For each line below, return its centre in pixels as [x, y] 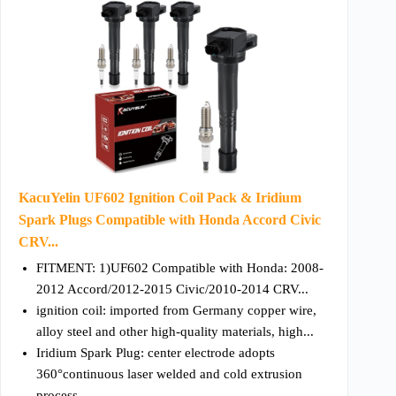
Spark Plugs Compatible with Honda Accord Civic [170, 220]
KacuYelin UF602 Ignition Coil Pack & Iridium [160, 198]
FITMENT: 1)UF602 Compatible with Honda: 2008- [180, 268]
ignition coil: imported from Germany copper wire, [176, 311]
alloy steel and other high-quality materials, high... [175, 332]
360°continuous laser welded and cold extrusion [169, 374]
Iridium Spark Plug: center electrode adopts [156, 353]
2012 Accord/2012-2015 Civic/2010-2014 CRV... [172, 289]
